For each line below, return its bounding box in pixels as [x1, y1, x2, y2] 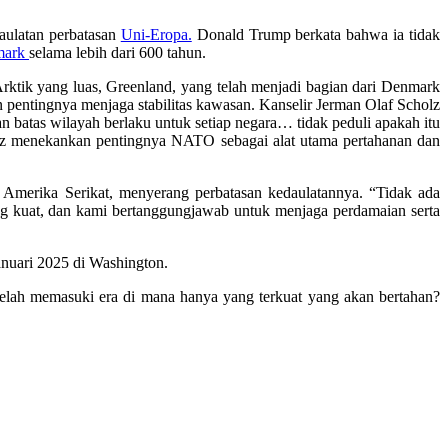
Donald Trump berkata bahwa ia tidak [191, 26, 440, 44]
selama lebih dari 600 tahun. [29, 44, 206, 62]
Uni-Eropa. [120, 26, 192, 44]
